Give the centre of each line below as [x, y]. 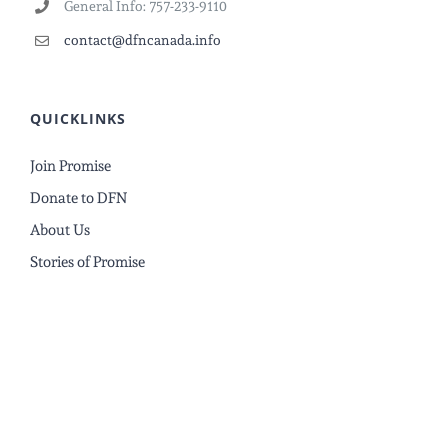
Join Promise [70, 165]
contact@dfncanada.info [142, 40]
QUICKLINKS [78, 118]
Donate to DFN [78, 197]
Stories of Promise [87, 261]
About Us [60, 229]
